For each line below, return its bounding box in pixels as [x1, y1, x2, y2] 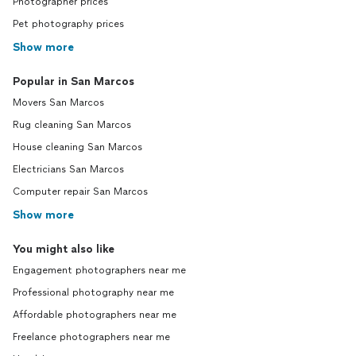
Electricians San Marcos [13, 164, 124, 176]
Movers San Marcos [13, 97, 104, 109]
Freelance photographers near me [13, 331, 170, 343]
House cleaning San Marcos [13, 141, 142, 153]
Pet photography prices [13, 18, 124, 30]
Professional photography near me [13, 287, 174, 299]
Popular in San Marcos [13, 75, 134, 89]
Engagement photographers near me [13, 265, 186, 277]
